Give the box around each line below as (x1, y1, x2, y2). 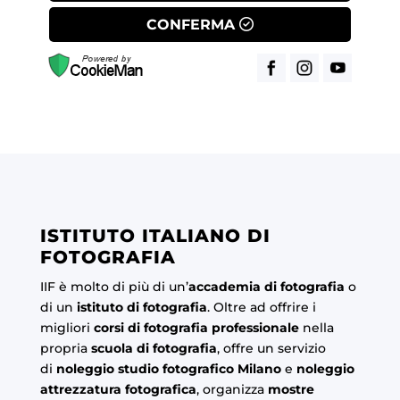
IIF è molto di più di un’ (39, 279, 188, 296)
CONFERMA (146, 16, 235, 34)
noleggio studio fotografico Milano (55, 361, 281, 378)
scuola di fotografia (90, 340, 217, 357)
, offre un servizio (216, 340, 326, 357)
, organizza (196, 381, 268, 398)
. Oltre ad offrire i (206, 299, 316, 316)
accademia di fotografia (187, 279, 345, 296)
